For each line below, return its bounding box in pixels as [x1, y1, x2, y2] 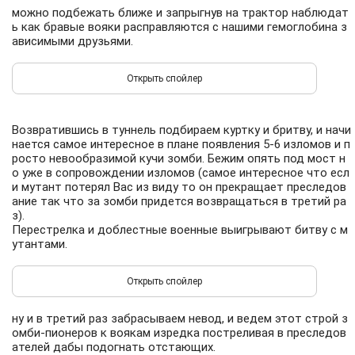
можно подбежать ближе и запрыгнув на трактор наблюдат [12, 6, 349, 20]
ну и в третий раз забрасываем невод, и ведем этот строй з [12, 311, 348, 326]
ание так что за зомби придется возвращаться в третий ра [12, 194, 346, 208]
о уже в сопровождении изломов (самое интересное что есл [12, 166, 349, 180]
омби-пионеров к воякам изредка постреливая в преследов [12, 326, 346, 340]
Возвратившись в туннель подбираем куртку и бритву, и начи [12, 123, 351, 137]
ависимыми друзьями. [12, 34, 133, 48]
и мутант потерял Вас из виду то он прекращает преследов [12, 180, 346, 194]
